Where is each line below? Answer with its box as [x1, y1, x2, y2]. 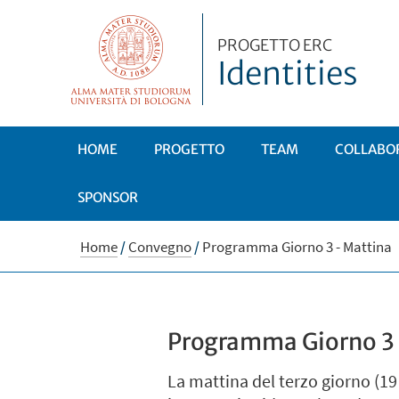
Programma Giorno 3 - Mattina [201, 237, 392, 257]
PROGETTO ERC [217, 35, 333, 55]
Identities [217, 54, 359, 94]
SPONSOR [77, 189, 138, 206]
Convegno [127, 237, 191, 257]
